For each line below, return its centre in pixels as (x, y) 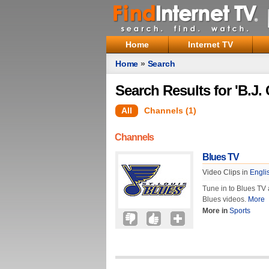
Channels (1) (170, 110)
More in (215, 211)
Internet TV (210, 44)
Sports (240, 211)
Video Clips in (226, 172)
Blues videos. (225, 199)
